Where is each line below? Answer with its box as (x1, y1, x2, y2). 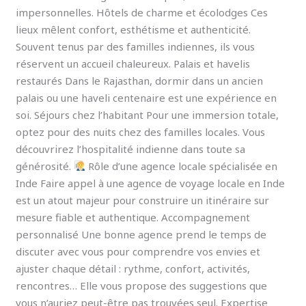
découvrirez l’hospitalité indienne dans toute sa (16, 141, 246, 156)
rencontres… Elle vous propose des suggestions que (16, 278, 268, 292)
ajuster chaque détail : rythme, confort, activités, (16, 261, 251, 275)
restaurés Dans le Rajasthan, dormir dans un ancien (16, 73, 264, 87)
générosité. (16, 158, 74, 173)
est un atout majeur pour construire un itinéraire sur (16, 193, 270, 207)
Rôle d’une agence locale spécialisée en (85, 158, 278, 173)
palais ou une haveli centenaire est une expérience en (16, 90, 277, 105)
